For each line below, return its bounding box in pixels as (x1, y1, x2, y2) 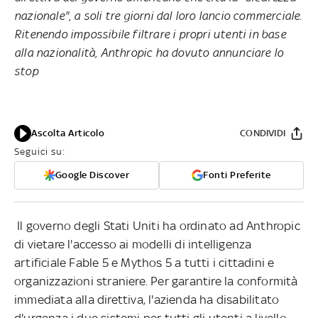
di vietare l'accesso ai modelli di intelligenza (14, 236, 252, 251)
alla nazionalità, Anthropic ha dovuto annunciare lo (14, 45, 284, 60)
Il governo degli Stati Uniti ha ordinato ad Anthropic (14, 218, 300, 233)
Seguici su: (14, 146, 65, 157)
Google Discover (55, 169, 130, 180)
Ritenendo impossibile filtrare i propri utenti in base (14, 26, 286, 41)
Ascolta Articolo (31, 127, 104, 138)
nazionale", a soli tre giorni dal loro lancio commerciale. (14, 8, 302, 23)
